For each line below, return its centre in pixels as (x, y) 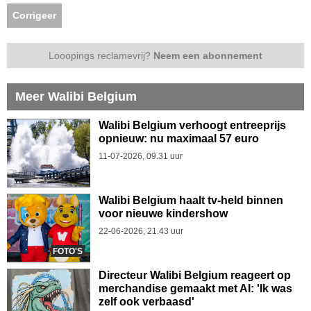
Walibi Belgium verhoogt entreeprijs (192, 125)
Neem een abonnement (208, 55)
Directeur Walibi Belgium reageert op (195, 275)
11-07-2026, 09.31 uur (141, 156)
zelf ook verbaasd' (146, 301)
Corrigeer (34, 15)
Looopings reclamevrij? (101, 55)
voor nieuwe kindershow (163, 213)
